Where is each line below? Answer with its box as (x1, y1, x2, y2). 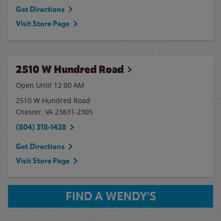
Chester (16, 107, 41, 116)
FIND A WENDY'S (65, 189, 156, 204)
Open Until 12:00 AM (16, 80, 84, 90)
